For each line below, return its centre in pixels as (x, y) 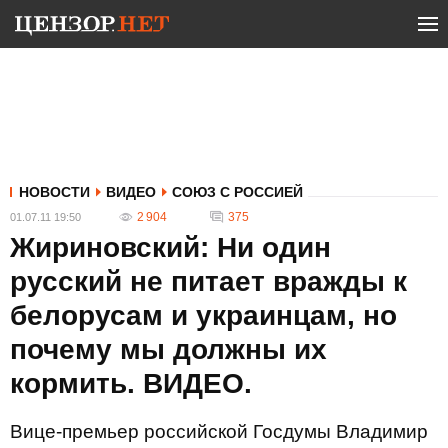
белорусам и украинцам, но (203, 315)
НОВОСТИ (54, 192)
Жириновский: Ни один (170, 247)
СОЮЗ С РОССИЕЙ (237, 192)
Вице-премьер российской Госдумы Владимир (219, 431)
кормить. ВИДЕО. (131, 383)
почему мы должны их (168, 349)
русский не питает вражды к (208, 281)
